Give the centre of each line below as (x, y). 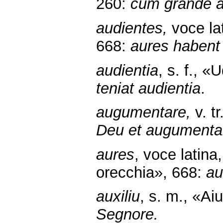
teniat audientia (148, 88)
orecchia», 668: (151, 172)
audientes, (132, 28)
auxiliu (118, 197)
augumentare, (146, 112)
